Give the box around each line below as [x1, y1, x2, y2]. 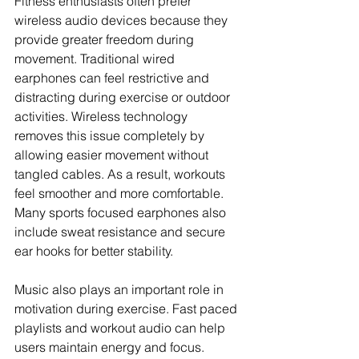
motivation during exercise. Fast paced [14, 301, 240, 317]
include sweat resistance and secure [14, 224, 228, 240]
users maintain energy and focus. [14, 339, 208, 356]
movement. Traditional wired [14, 50, 178, 67]
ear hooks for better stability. [14, 243, 173, 260]
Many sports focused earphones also [14, 204, 229, 221]
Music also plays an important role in [14, 281, 227, 298]
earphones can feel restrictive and [14, 70, 212, 87]
